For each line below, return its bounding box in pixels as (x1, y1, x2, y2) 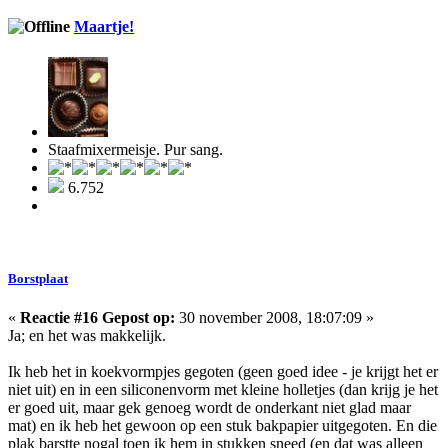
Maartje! (74, 17, 134, 35)
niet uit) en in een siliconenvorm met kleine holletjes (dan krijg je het (8, 381, 438, 399)
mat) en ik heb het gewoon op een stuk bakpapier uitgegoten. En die (8, 417, 437, 435)
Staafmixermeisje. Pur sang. (48, 140, 223, 158)
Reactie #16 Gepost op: (20, 309, 175, 327)
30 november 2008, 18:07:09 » (175, 309, 374, 327)
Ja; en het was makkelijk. (8, 327, 166, 345)
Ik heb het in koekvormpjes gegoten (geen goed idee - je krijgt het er (8, 363, 438, 381)
